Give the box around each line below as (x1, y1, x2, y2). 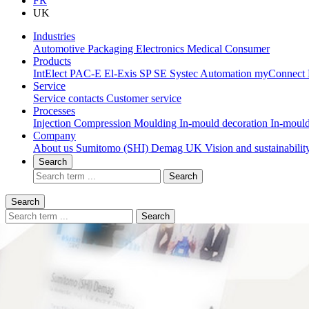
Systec (170, 68, 200, 79)
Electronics (136, 43, 187, 54)
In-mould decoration (179, 117, 270, 129)
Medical (187, 43, 225, 54)
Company (33, 130, 76, 141)
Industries (33, 30, 75, 42)
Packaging (88, 43, 136, 54)
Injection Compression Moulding (33, 117, 179, 129)
